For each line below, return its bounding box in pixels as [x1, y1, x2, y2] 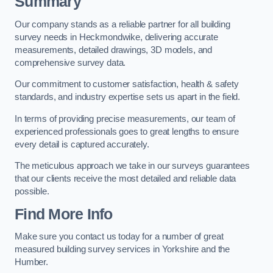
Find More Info [15, 205, 113, 222]
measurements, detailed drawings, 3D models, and [15, 44, 213, 55]
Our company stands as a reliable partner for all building [15, 19, 230, 29]
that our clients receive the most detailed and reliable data [15, 174, 236, 184]
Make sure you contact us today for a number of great [15, 232, 224, 242]
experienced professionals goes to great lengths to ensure [15, 126, 239, 136]
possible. [15, 186, 49, 197]
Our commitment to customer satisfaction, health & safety [15, 79, 239, 90]
